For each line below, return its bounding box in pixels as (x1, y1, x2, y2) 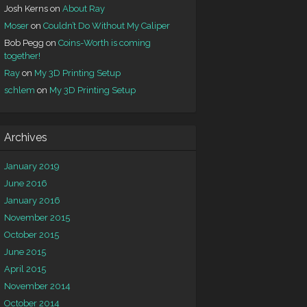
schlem (4, 85, 35, 95)
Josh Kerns (4, 3, 48, 14)
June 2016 (4, 178, 47, 188)
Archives (4, 131, 47, 144)
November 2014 (4, 281, 71, 291)
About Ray (62, 3, 105, 14)
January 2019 (4, 161, 60, 171)
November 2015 (4, 212, 70, 223)
